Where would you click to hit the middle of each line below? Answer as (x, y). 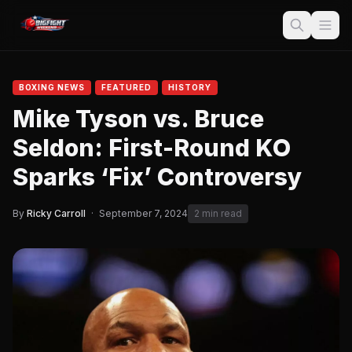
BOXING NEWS (52, 87)
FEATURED (126, 87)
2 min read (218, 213)
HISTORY (190, 87)
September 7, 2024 (143, 213)
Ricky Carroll (56, 213)
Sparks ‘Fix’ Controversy (158, 177)
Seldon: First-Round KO (152, 148)
